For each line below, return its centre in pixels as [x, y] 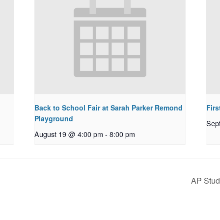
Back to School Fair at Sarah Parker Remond [109, 107]
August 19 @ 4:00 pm [69, 134]
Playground [54, 118]
